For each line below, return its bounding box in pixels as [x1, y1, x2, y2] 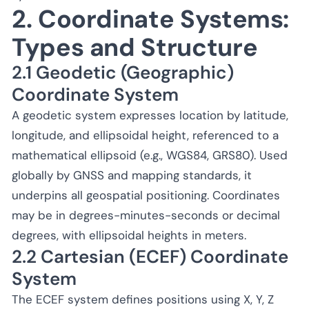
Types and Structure [12, 30, 258, 63]
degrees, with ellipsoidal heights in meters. [12, 227, 246, 243]
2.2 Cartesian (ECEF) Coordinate [12, 244, 288, 268]
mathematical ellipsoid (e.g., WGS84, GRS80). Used [12, 147, 288, 163]
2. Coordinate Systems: [12, 2, 290, 35]
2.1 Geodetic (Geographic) [12, 60, 234, 84]
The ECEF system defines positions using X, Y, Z [12, 291, 274, 307]
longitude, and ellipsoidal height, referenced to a [12, 127, 279, 143]
